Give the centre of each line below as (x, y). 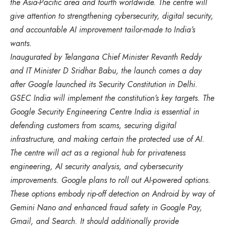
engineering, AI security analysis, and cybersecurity (97, 166)
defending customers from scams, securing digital (93, 125)
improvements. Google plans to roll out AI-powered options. (110, 180)
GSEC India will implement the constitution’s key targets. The (112, 98)
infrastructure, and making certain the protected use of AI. (107, 139)
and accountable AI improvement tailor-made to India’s (103, 29)
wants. (21, 43)
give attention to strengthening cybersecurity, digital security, (112, 16)
